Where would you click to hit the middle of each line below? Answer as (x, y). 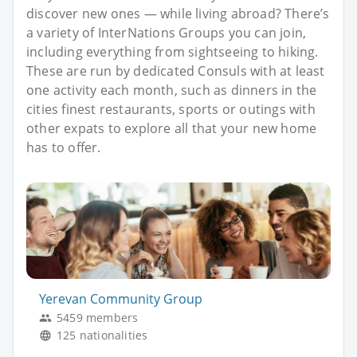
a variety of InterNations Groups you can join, (167, 32)
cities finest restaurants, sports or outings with (171, 109)
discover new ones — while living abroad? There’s (178, 13)
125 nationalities (102, 335)
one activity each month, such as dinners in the (172, 90)
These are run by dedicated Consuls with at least (176, 71)
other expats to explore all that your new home (172, 128)
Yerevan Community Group (121, 299)
